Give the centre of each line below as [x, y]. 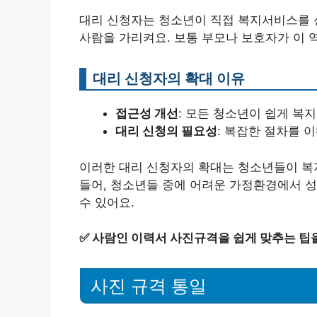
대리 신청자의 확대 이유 [169, 78]
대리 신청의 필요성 [166, 131]
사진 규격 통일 [149, 286]
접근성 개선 [147, 113]
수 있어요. [107, 202]
